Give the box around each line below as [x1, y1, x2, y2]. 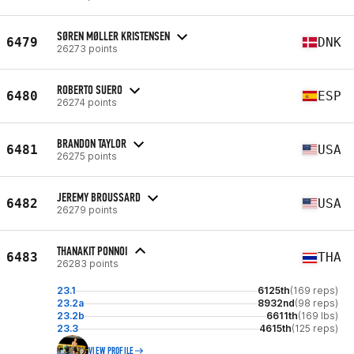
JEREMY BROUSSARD [57, 189, 141, 205]
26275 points [57, 149, 117, 162]
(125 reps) [292, 322, 338, 334]
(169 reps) [290, 284, 338, 296]
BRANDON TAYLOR [57, 135, 126, 151]
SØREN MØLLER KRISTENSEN [57, 28, 170, 43]
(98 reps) [295, 297, 338, 309]
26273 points [57, 42, 118, 55]
